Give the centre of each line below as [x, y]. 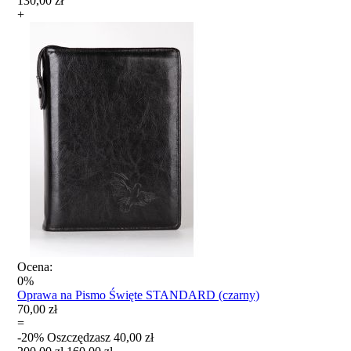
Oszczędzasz [79, 337]
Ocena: [35, 266]
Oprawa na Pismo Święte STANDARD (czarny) [138, 295]
